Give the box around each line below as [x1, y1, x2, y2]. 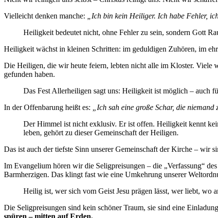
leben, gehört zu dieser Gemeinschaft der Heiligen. [23, 128, 179, 137]
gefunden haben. [4, 70, 55, 79]
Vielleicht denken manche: [4, 12, 87, 20]
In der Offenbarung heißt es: [4, 103, 92, 112]
